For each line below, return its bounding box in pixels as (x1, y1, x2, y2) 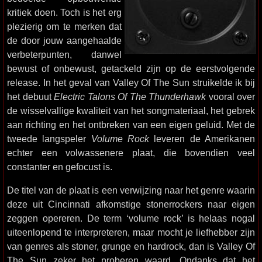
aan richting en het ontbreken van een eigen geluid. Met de (7, 119, 255, 130)
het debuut (7, 91, 54, 102)
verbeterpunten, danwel (7, 49, 122, 60)
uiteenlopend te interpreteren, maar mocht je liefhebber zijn (7, 227, 255, 237)
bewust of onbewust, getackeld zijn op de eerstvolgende (7, 63, 255, 74)
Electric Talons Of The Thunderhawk (54, 91, 206, 102)
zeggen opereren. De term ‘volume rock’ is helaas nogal (7, 213, 255, 223)
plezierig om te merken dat (7, 21, 122, 32)
